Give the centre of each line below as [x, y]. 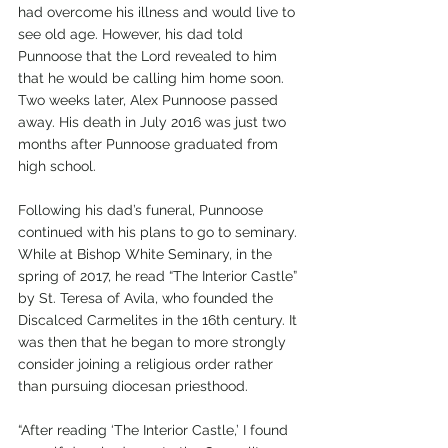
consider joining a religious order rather [147, 363]
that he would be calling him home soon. [153, 77]
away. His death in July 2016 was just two [154, 121]
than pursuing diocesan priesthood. [135, 385]
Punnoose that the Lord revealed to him [149, 55]
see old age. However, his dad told [132, 33]
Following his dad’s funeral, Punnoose [142, 209]
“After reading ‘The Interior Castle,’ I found [155, 429]
